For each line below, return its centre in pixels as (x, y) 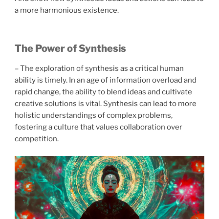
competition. (37, 139)
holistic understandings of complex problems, (94, 116)
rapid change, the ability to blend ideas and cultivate (103, 92)
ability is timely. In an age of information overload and (106, 80)
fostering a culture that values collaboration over (99, 127)
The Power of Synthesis (70, 49)
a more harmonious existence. (67, 10)
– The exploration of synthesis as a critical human (99, 69)
